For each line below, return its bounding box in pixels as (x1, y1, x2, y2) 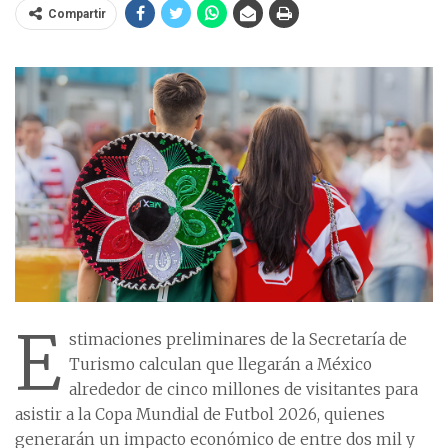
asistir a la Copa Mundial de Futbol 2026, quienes (15, 405, 385, 424)
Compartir (48, 7, 106, 21)
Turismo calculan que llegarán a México (69, 355, 372, 374)
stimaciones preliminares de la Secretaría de (69, 330, 407, 349)
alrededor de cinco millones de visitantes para (69, 380, 418, 399)
